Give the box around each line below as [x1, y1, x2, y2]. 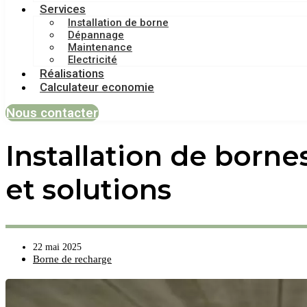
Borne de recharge [33, 253, 112, 265]
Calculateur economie [40, 80, 154, 94]
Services [40, 2, 86, 16]
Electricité [68, 53, 117, 66]
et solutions [5, 172, 171, 206]
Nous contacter [6, 105, 98, 121]
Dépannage [68, 29, 124, 41]
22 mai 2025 [33, 241, 82, 252]
